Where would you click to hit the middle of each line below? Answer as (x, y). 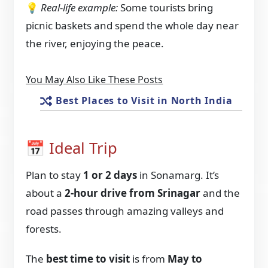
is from (149, 258)
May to (185, 258)
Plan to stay (55, 175)
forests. (44, 229)
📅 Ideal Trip (72, 148)
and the (220, 193)
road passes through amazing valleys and (125, 211)
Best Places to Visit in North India (144, 101)
